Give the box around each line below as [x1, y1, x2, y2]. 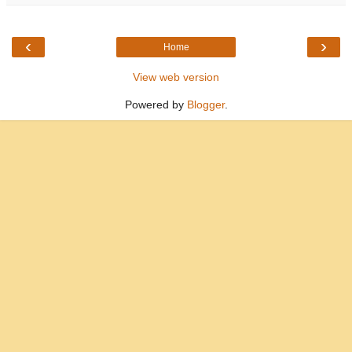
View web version [133, 70, 219, 83]
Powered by [124, 97, 187, 111]
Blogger [186, 97, 225, 111]
